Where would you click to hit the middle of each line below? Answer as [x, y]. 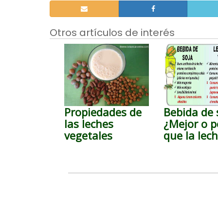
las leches [89, 124]
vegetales [88, 135]
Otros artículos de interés [112, 33]
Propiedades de [103, 112]
